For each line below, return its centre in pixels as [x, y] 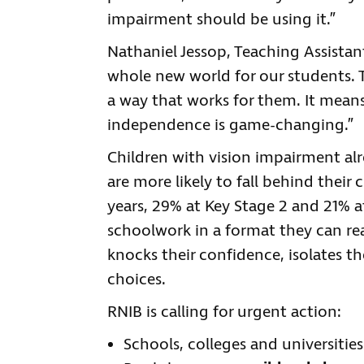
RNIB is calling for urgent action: [224, 312]
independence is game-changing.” [230, 126]
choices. [136, 280]
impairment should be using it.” [221, 20]
